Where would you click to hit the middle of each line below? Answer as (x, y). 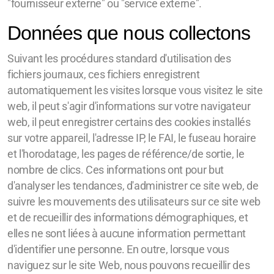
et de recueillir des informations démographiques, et (128, 218)
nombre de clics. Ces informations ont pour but (116, 170)
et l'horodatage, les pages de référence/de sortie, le (126, 154)
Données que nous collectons (129, 33)
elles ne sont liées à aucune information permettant (127, 234)
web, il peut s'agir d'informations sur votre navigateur (129, 106)
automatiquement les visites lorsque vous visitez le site (135, 91)
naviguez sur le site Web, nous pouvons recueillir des (129, 265)
